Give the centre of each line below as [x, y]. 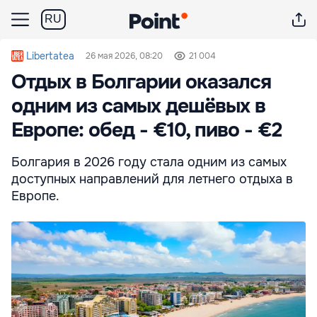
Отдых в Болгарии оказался [141, 82]
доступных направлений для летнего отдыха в [152, 179]
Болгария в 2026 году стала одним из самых [149, 162]
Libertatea [51, 56]
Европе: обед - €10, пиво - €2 [146, 130]
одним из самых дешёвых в [138, 106]
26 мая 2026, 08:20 [125, 56]
